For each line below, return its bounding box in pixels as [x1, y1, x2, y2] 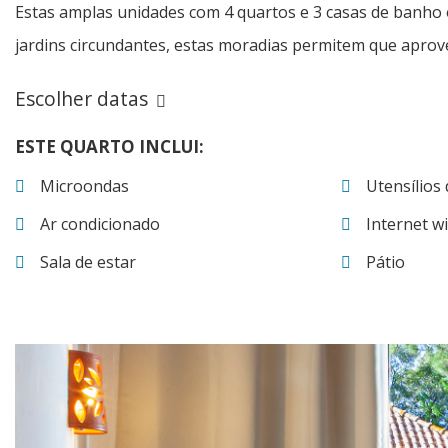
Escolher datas [15, 85, 148, 113]
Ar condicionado [40, 213, 160, 236]
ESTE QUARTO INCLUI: [15, 135, 204, 159]
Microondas [40, 175, 129, 198]
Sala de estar [40, 251, 136, 274]
